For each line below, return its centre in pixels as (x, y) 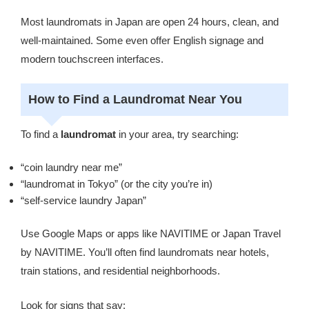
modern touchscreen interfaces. (92, 59)
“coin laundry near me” (71, 167)
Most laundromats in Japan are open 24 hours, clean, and (150, 21)
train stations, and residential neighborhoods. (120, 271)
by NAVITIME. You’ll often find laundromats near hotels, (145, 252)
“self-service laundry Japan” (83, 200)
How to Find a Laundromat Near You (135, 99)
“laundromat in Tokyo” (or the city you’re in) (117, 183)
